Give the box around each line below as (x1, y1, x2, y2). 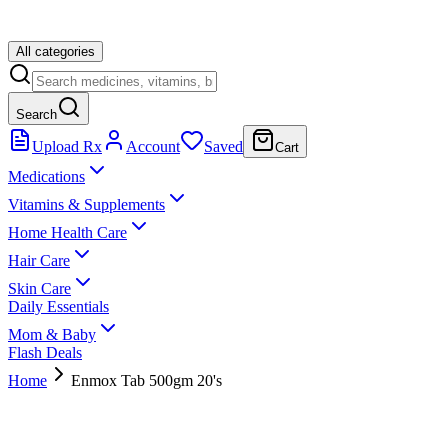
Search (16, 107, 57, 122)
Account (126, 138, 180, 155)
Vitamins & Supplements (8, 196, 165, 213)
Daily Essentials (8, 298, 109, 315)
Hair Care (8, 252, 70, 269)
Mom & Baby (8, 326, 96, 343)
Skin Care (8, 280, 71, 297)
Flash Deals (8, 344, 82, 361)
